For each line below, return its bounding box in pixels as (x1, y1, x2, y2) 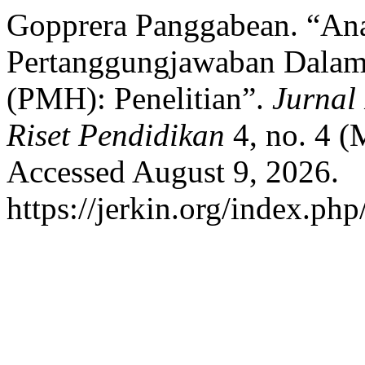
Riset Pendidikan (7, 117, 225, 152)
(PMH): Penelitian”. (7, 81, 272, 116)
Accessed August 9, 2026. (7, 154, 339, 189)
